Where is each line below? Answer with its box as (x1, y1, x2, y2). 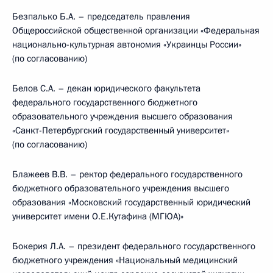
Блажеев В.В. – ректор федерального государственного (12, 168, 243, 180)
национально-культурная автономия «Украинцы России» (12, 38, 241, 51)
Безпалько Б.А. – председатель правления (12, 10, 190, 23)
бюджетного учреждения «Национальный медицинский (12, 254, 238, 266)
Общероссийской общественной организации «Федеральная (12, 24, 260, 37)
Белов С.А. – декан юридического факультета (12, 82, 200, 94)
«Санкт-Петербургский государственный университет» (12, 124, 229, 136)
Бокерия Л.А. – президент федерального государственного (12, 240, 255, 252)
